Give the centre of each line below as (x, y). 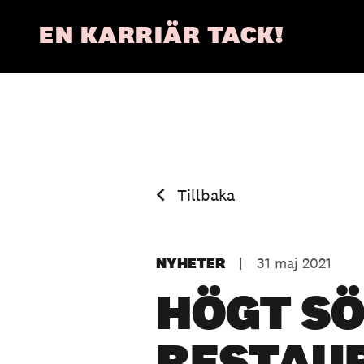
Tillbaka (206, 195)
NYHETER (191, 263)
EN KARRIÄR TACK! (161, 34)
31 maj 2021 (294, 263)
